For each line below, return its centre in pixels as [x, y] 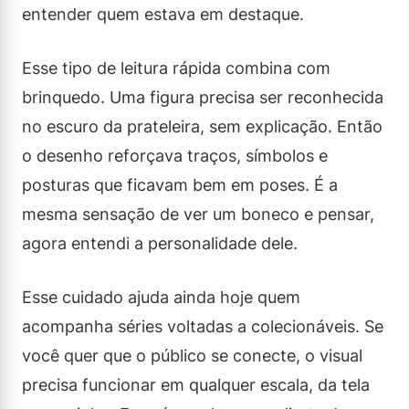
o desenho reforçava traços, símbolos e [175, 155]
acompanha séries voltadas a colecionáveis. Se [203, 326]
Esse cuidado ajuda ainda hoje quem [161, 297]
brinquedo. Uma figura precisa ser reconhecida [203, 97]
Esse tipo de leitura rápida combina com [176, 68]
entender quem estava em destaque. [163, 14]
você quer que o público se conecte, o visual [192, 355]
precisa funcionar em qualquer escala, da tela [196, 384]
